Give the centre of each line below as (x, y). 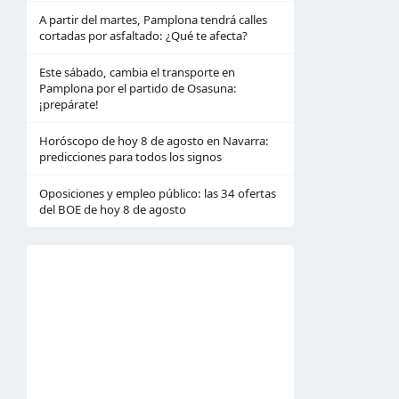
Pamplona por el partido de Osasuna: (138, 88)
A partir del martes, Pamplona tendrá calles (153, 20)
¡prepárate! (69, 104)
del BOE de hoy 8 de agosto (113, 209)
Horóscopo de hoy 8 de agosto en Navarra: (154, 141)
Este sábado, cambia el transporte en (137, 72)
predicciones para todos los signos (130, 157)
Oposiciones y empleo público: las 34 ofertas (158, 193)
